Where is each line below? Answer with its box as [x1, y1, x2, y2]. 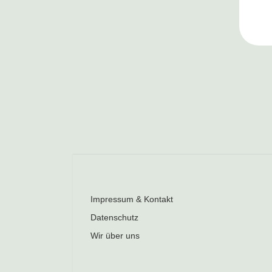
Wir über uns [90, 231, 140, 241]
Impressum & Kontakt [90, 194, 173, 205]
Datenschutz [90, 212, 138, 223]
